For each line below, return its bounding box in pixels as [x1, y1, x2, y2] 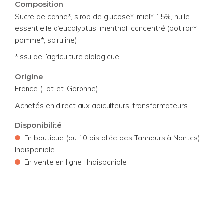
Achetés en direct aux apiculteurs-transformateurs [15, 100, 188, 110]
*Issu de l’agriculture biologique [15, 52, 119, 61]
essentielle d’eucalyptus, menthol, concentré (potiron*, [15, 23, 198, 33]
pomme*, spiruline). [15, 35, 79, 45]
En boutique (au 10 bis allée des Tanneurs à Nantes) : [22, 133, 204, 142]
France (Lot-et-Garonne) [15, 83, 98, 93]
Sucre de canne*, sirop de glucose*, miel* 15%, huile [15, 11, 190, 21]
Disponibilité [15, 120, 62, 130]
